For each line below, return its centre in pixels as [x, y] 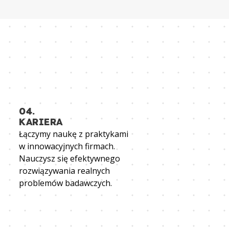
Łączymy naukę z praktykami [74, 134]
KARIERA [41, 122]
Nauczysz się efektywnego [70, 159]
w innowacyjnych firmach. [67, 146]
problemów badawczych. [65, 183]
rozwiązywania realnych [64, 171]
